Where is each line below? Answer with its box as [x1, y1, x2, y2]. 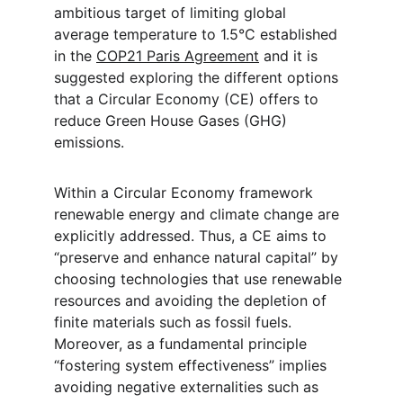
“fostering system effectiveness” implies [54, 356, 331, 374]
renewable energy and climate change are [54, 205, 344, 223]
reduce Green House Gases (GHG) [54, 112, 291, 130]
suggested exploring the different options [54, 68, 343, 86]
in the [54, 47, 96, 65]
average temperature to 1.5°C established [54, 25, 342, 43]
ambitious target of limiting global [54, 4, 291, 22]
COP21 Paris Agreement [96, 47, 259, 65]
